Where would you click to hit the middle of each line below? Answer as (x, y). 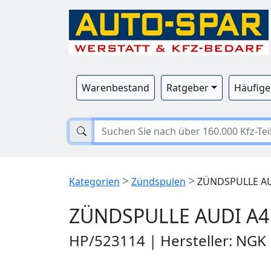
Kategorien (94, 181)
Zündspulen (158, 181)
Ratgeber (188, 88)
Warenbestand (116, 88)
